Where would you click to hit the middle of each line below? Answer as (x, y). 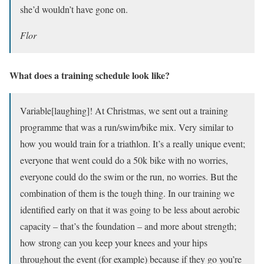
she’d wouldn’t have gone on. (74, 9)
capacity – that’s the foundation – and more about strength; (128, 226)
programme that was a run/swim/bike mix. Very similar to (127, 127)
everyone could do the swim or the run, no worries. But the (129, 176)
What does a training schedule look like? (90, 75)
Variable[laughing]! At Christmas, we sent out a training (124, 110)
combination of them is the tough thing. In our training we (127, 193)
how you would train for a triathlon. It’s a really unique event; (133, 143)
